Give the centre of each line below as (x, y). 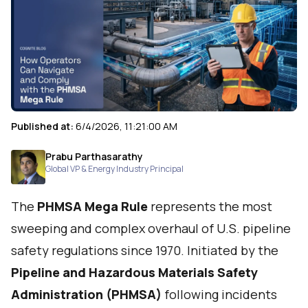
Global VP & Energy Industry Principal (114, 169)
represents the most (210, 206)
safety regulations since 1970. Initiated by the (145, 250)
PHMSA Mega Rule (92, 206)
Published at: (43, 126)
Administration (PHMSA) (86, 294)
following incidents (219, 294)
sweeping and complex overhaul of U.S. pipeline (151, 228)
